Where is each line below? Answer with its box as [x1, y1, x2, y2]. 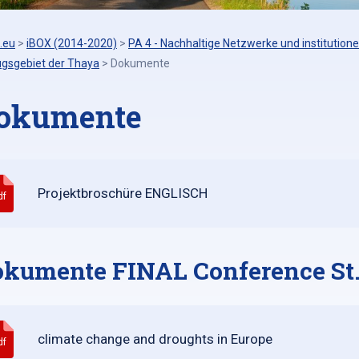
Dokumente [111, 57, 170, 70]
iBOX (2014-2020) [26, 37, 117, 50]
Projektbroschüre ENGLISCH [38, 185, 208, 201]
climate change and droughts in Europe [38, 331, 273, 347]
